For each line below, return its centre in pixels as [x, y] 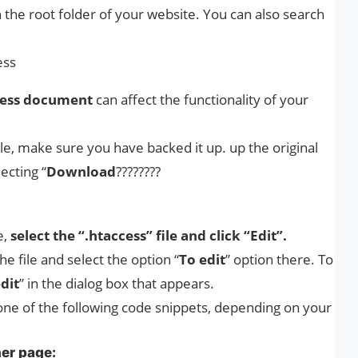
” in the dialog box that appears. [117, 283]
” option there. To [279, 259]
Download [81, 171]
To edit [202, 259]
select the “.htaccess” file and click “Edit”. [149, 235]
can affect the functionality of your [201, 99]
